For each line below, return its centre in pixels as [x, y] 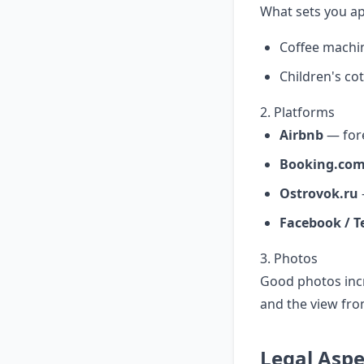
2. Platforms [297, 112]
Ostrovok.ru [319, 193]
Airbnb [301, 135]
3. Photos [289, 258]
